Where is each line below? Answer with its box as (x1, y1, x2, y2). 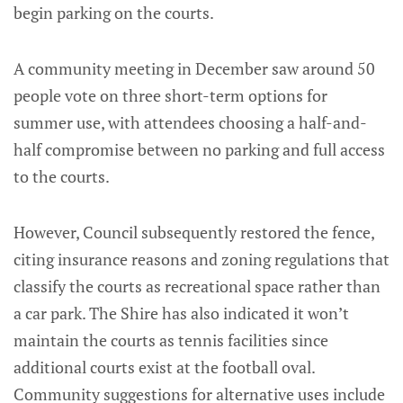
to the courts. (13, 165, 110, 187)
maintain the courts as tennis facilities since (13, 328, 328, 351)
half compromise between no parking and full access (13, 138, 385, 160)
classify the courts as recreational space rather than (13, 274, 381, 297)
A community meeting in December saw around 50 (13, 57, 375, 79)
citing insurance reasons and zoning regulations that (13, 247, 390, 270)
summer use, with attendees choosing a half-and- (13, 111, 367, 133)
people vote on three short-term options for (13, 84, 327, 106)
